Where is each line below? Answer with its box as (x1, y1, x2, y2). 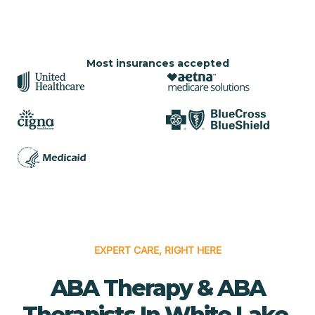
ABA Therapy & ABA (50, 274, 265, 302)
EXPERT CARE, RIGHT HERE (94, 243, 221, 256)
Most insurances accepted (86, 56, 229, 70)
